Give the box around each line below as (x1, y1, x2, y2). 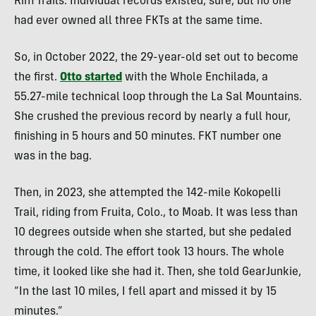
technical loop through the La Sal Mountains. (68, 91, 302, 103)
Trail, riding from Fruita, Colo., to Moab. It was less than (14, 207, 298, 219)
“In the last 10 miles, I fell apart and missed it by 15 (14, 286, 276, 298)
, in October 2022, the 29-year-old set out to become (28, 51, 298, 63)
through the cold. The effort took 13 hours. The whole (14, 246, 284, 258)
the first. (14, 71, 60, 83)
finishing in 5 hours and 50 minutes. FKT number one (14, 130, 281, 142)
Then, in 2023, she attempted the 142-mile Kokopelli (14, 187, 281, 199)
